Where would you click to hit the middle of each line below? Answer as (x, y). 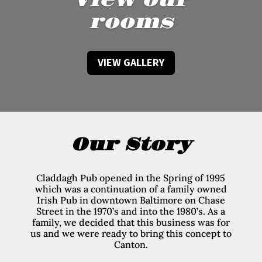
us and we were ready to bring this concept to (131, 233)
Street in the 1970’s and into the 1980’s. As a (131, 211)
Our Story (131, 145)
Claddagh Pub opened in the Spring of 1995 (131, 178)
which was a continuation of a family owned (131, 189)
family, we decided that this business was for (131, 222)
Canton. (131, 244)
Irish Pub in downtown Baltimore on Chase (131, 200)
